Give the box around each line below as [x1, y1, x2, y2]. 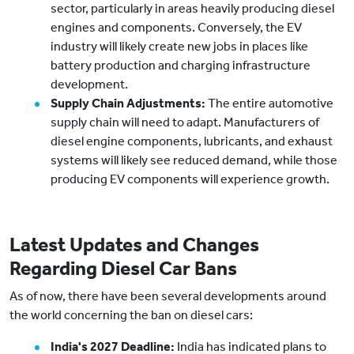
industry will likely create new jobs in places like [51, 39, 308, 55]
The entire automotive [205, 96, 333, 111]
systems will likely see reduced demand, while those [51, 153, 337, 168]
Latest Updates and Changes [9, 233, 259, 258]
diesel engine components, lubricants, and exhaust [51, 134, 333, 149]
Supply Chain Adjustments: [51, 96, 205, 111]
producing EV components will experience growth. [51, 171, 330, 187]
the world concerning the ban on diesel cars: [9, 307, 253, 323]
